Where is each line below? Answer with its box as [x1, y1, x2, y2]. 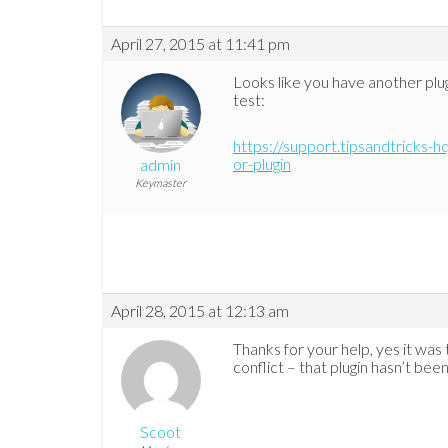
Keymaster [135, 176, 186, 190]
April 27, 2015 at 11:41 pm [111, 34, 290, 54]
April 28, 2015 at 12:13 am [111, 301, 289, 321]
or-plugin [233, 154, 291, 174]
